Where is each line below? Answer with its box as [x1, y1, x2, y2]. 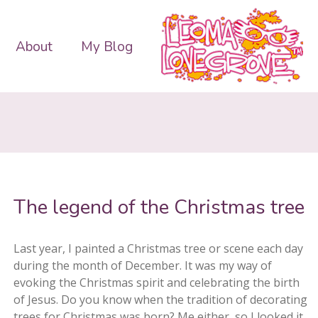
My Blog [80, 37, 133, 56]
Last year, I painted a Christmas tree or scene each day [13, 241, 303, 256]
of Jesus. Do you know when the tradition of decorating [13, 292, 307, 307]
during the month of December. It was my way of [13, 258, 272, 273]
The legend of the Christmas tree [13, 194, 305, 221]
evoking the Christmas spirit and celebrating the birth [13, 275, 300, 290]
